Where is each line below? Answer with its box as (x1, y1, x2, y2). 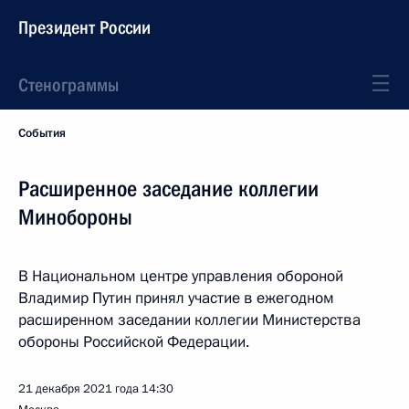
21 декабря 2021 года (18, 381, 139, 397)
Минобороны (18, 204, 132, 230)
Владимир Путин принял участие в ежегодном (18, 288, 334, 309)
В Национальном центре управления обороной (18, 266, 343, 287)
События (18, 125, 66, 142)
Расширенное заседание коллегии (18, 176, 319, 202)
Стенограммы (18, 74, 119, 96)
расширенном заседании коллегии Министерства (18, 309, 361, 330)
